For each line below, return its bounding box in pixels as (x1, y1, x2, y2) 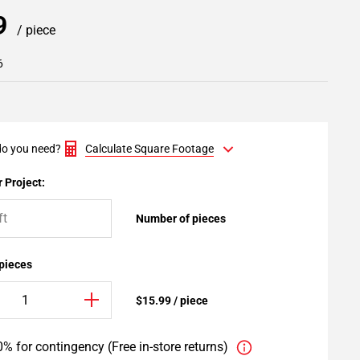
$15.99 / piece (136, 293, 208, 307)
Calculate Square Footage (85, 142, 214, 155)
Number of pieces (136, 212, 226, 225)
